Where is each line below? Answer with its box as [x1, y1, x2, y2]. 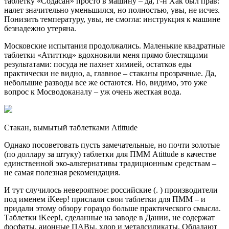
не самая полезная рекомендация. [4, 168, 120, 177]
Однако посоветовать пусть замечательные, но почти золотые [4, 141, 220, 150]
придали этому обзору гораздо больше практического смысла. [4, 204, 221, 213]
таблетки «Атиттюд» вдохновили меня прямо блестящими [4, 51, 208, 60]
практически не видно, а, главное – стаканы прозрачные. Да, [4, 69, 216, 78]
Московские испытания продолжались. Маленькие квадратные [4, 41, 225, 51]
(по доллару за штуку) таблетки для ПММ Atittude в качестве [4, 150, 216, 159]
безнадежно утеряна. [4, 24, 76, 33]
